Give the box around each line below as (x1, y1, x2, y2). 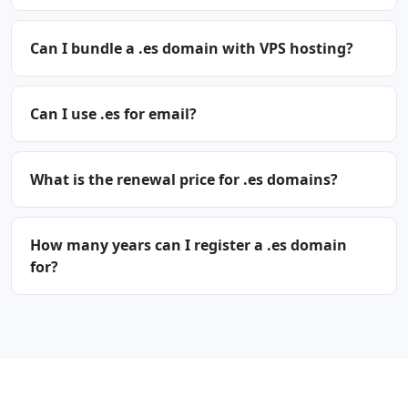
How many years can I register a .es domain (30, 235, 347, 255)
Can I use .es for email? (30, 104, 197, 124)
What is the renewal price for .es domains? (30, 169, 338, 189)
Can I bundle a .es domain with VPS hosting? (30, 38, 353, 58)
